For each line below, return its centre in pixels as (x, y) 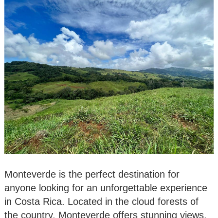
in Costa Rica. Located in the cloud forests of (101, 201)
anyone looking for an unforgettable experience (106, 188)
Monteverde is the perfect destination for (92, 174)
